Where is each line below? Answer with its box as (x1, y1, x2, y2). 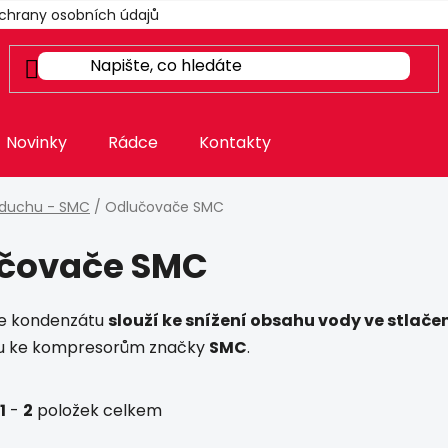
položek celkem (33, 398, 162, 422)
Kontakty (199, 131, 271, 154)
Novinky (6, 131, 67, 154)
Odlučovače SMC (105, 196, 224, 217)
